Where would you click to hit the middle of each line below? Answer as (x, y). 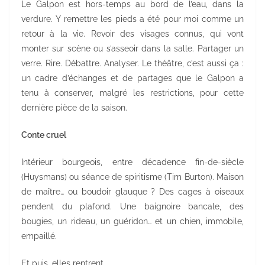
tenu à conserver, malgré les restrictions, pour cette (132, 93)
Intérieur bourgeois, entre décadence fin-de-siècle (132, 162)
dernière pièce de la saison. (74, 107)
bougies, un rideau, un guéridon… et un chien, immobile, (132, 221)
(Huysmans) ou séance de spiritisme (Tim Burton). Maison (132, 177)
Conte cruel (44, 135)
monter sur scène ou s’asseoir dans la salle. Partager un (132, 48)
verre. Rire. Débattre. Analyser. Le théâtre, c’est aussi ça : (132, 63)
